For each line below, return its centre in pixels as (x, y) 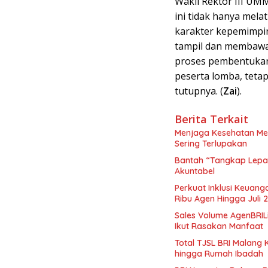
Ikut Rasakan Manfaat (219, 226)
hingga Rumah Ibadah (219, 254)
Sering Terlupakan (211, 144)
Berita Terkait (211, 119)
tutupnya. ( (199, 91)
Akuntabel (195, 171)
